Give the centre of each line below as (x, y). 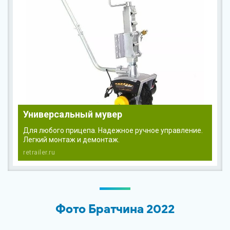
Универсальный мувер (73, 114)
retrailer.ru (39, 152)
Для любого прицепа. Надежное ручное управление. (113, 130)
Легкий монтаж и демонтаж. (71, 140)
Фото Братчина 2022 (115, 209)
